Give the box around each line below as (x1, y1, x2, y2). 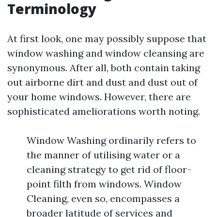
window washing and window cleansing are (7, 47, 204, 59)
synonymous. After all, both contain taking (7, 62, 200, 74)
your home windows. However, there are (7, 91, 191, 103)
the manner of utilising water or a (27, 149, 180, 161)
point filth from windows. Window (27, 178, 182, 190)
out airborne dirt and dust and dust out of (7, 76, 198, 88)
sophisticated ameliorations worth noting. (7, 105, 200, 117)
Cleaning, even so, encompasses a (27, 192, 180, 204)
